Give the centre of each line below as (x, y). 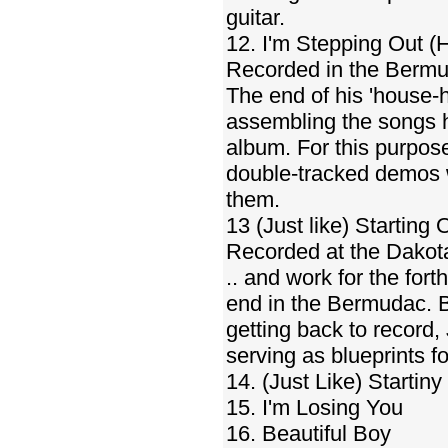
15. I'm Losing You (314, 407)
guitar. (255, 17)
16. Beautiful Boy (308, 433)
